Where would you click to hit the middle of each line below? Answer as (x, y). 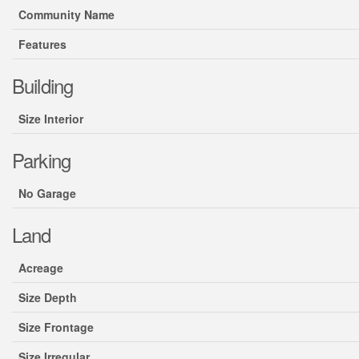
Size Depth (48, 297)
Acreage (41, 268)
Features (42, 44)
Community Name (67, 14)
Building (43, 85)
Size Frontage (56, 327)
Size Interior (51, 119)
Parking (42, 160)
